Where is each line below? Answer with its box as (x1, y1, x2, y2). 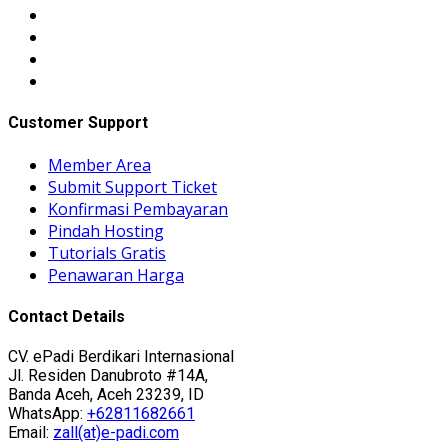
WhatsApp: (8, 404, 87, 424)
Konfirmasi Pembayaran (48, 197, 228, 220)
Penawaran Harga (48, 263, 184, 286)
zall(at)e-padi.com (53, 423, 179, 443)
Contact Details (8, 306, 125, 326)
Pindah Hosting (48, 219, 164, 242)
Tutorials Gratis (48, 241, 166, 264)
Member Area (48, 153, 151, 176)
